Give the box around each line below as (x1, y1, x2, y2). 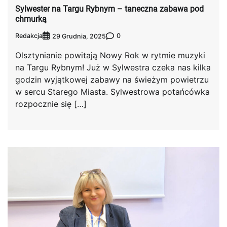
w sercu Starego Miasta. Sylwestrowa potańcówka (15, 86, 210, 97)
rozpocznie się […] (15, 98, 87, 109)
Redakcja (15, 32, 43, 40)
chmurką (15, 14, 47, 24)
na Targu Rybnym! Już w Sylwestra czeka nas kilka (15, 62, 211, 72)
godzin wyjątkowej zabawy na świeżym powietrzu (15, 74, 209, 85)
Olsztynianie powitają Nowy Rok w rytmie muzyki (15, 50, 205, 60)
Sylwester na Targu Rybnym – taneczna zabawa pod (15, 4, 204, 14)
